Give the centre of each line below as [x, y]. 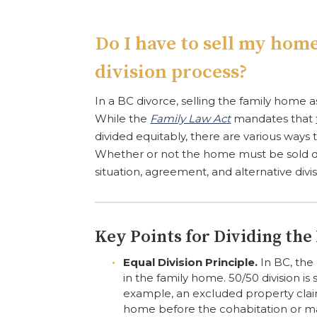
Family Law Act [191, 118]
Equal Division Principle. [191, 262]
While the [123, 118]
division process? [172, 72]
